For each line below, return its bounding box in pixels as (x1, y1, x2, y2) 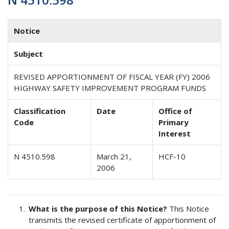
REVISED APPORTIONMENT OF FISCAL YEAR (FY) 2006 (14, 71, 211, 82)
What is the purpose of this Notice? (29, 203, 170, 214)
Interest (158, 128, 191, 139)
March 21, (97, 151, 132, 162)
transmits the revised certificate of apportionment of (29, 214, 216, 225)
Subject (14, 48, 43, 59)
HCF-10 (158, 151, 186, 162)
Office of (158, 105, 193, 116)
